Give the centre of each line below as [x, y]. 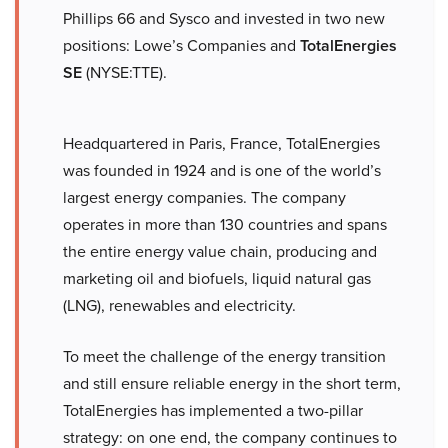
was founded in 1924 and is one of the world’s [222, 170]
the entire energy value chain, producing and [220, 251]
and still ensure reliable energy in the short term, [232, 383]
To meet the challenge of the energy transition [224, 356]
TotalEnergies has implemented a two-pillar [213, 410]
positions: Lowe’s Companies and [181, 45]
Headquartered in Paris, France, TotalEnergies [221, 143]
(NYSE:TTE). [124, 72]
